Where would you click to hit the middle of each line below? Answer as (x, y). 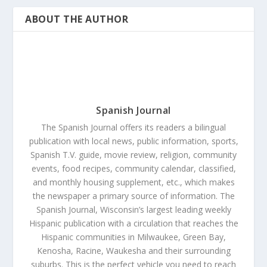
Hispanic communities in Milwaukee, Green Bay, (133, 237)
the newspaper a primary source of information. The (133, 196)
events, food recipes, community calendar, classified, (133, 168)
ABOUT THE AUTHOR (77, 19)
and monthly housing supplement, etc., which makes (133, 182)
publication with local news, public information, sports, (133, 141)
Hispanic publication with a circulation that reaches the (133, 223)
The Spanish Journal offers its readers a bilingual (133, 127)
